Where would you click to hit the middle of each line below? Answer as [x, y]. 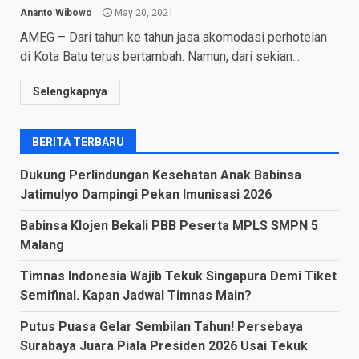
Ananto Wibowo [56, 12]
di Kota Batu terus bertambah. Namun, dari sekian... [160, 56]
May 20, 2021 [143, 12]
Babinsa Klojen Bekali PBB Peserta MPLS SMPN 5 [169, 225]
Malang [42, 244]
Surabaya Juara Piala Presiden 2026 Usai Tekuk [164, 345]
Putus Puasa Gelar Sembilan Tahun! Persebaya [161, 326]
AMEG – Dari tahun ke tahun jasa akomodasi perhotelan [173, 37]
